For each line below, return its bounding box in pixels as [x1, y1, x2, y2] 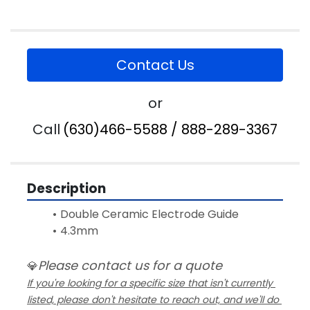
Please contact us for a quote [38, 257, 222, 275]
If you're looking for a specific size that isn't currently [27, 276, 273, 291]
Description [27, 179, 106, 199]
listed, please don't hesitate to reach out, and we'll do [27, 293, 279, 307]
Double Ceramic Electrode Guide [60, 206, 241, 223]
